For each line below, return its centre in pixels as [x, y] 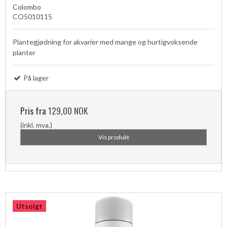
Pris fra [34, 111]
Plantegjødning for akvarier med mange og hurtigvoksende [105, 42]
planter [24, 53]
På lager [35, 78]
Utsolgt [29, 206]
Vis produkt [113, 137]
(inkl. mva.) [36, 125]
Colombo [27, 7]
